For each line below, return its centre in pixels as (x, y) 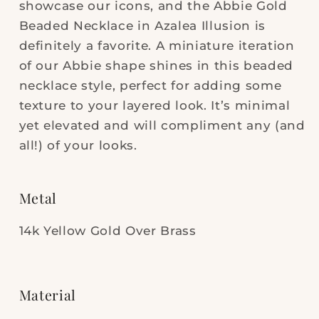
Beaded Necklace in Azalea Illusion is (142, 26)
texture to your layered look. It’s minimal (155, 106)
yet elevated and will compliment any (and (162, 126)
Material (48, 295)
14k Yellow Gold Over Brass (108, 231)
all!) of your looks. (78, 146)
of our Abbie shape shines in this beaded (156, 66)
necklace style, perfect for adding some (150, 86)
